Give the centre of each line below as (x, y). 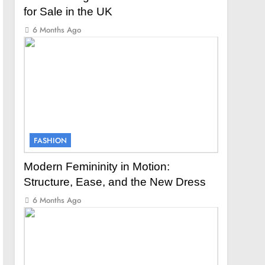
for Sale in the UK (68, 11)
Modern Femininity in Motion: (97, 166)
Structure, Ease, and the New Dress (115, 182)
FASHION (51, 140)
